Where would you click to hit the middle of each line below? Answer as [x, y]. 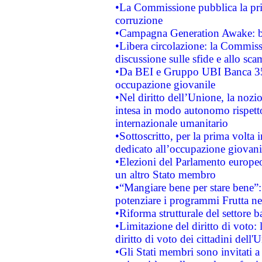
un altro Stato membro [165, 175]
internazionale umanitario [171, 123]
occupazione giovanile [165, 85]
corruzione [139, 20]
